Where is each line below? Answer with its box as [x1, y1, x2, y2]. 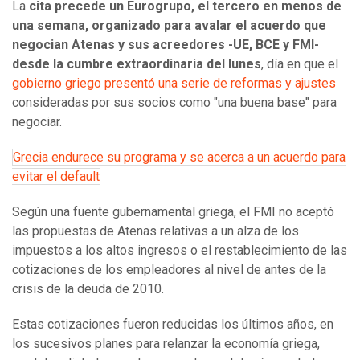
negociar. [12, 114, 62, 130]
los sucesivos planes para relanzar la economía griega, [12, 336, 320, 352]
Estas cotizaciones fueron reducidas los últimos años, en [12, 317, 333, 333]
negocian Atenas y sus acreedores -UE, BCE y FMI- [12, 37, 319, 53]
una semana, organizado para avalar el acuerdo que [12, 18, 326, 34]
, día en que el [261, 56, 338, 72]
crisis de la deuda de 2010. [12, 281, 164, 297]
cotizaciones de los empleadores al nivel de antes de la [12, 262, 326, 278]
